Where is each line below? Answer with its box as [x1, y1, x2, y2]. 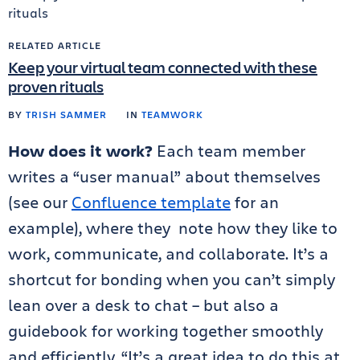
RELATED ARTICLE [8, 39, 101, 52]
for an [231, 191, 279, 214]
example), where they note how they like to [8, 217, 337, 239]
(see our [8, 191, 72, 214]
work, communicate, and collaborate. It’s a [8, 243, 329, 265]
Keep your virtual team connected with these [8, 56, 317, 79]
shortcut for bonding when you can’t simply [8, 268, 335, 291]
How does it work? [8, 140, 157, 162]
